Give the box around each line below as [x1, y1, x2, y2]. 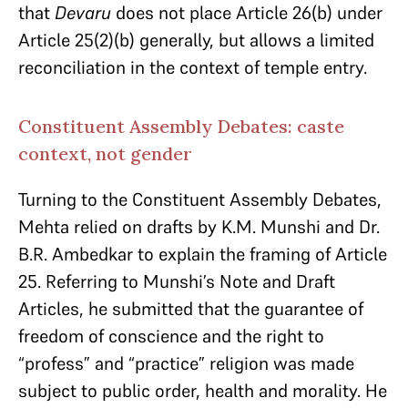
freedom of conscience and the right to [18, 324, 324, 348]
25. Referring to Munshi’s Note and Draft [18, 270, 335, 293]
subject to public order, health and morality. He [18, 379, 387, 403]
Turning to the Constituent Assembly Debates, [18, 188, 382, 211]
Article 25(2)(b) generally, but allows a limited [18, 28, 374, 52]
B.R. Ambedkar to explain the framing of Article [18, 242, 387, 266]
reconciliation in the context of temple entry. [18, 56, 367, 79]
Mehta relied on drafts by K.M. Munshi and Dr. [18, 215, 380, 239]
